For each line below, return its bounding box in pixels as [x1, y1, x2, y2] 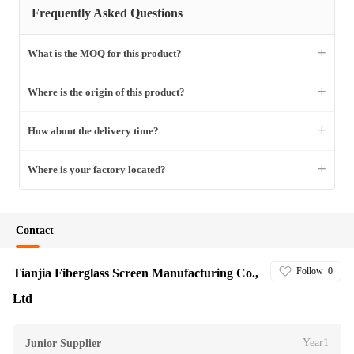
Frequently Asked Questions [32, 6, 183, 20]
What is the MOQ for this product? [28, 47, 182, 59]
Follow [296, 265, 323, 277]
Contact [16, 224, 54, 236]
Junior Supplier [25, 337, 101, 349]
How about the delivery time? [28, 125, 159, 137]
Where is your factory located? [28, 164, 166, 175]
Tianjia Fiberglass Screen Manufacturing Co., [13, 266, 258, 280]
